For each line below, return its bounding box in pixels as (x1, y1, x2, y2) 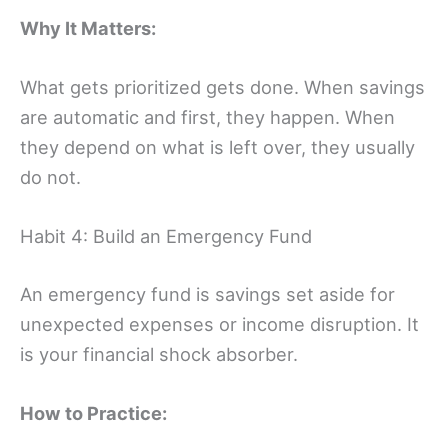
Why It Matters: (20, 16, 156, 39)
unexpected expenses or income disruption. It (20, 312, 419, 335)
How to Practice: (20, 401, 167, 424)
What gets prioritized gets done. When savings (20, 75, 425, 98)
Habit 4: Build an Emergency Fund (20, 225, 312, 248)
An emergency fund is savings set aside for (20, 282, 395, 305)
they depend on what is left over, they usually (20, 135, 415, 158)
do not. (20, 165, 81, 188)
